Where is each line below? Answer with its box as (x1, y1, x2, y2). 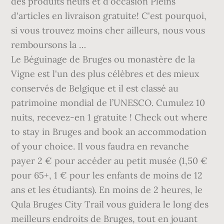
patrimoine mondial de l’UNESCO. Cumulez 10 (11, 97, 205, 108)
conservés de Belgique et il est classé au (11, 82, 179, 94)
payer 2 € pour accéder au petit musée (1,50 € (11, 155, 208, 166)
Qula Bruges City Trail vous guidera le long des (11, 198, 209, 210)
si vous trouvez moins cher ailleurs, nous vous (11, 24, 205, 36)
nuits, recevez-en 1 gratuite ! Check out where (11, 111, 208, 123)
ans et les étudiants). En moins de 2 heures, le (11, 184, 203, 195)
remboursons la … (11, 39, 86, 50)
